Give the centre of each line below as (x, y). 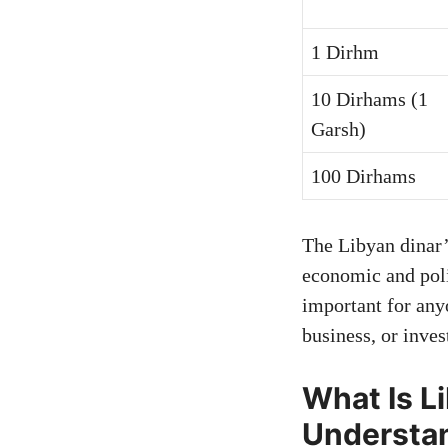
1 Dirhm (345, 52)
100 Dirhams (363, 176)
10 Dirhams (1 (369, 99)
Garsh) (338, 129)
